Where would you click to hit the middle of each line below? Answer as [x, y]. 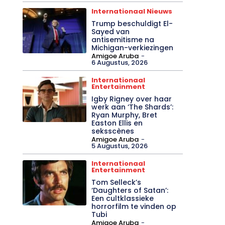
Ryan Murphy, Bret [125, 115]
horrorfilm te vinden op [134, 207]
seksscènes [113, 131]
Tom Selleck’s [117, 183]
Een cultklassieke [123, 199]
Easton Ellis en [117, 123]
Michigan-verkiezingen [133, 48]
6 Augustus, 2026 [120, 63]
